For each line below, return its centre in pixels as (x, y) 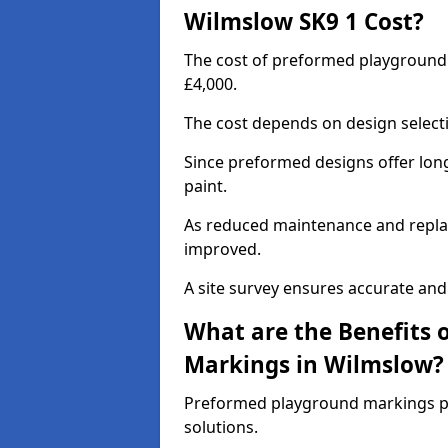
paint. (205, 186)
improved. (222, 249)
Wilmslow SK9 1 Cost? (304, 21)
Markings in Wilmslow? (314, 364)
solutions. (221, 427)
